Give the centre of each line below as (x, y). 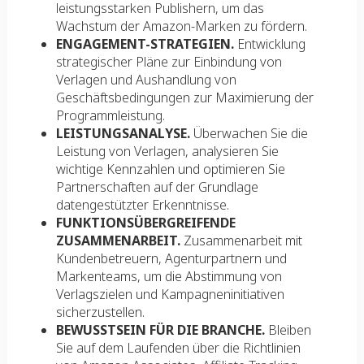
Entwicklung (269, 44)
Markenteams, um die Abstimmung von (169, 276)
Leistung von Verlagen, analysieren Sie (167, 151)
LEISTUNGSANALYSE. (123, 133)
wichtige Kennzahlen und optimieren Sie (170, 169)
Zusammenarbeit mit (241, 240)
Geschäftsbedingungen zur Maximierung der (184, 97)
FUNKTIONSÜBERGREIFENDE (145, 223)
